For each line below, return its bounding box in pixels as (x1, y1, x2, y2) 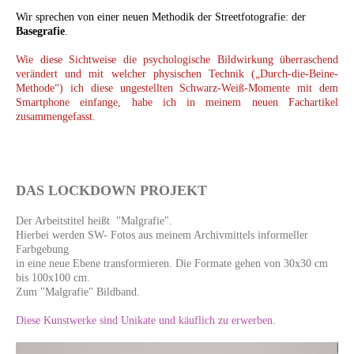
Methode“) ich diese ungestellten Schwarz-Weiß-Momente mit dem (16, 82, 338, 94)
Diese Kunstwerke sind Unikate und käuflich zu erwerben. (16, 314, 276, 326)
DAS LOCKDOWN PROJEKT (16, 183, 211, 198)
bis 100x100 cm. (16, 272, 90, 284)
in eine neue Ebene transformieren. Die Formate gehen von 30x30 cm (16, 258, 328, 269)
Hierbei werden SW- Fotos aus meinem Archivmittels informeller (16, 229, 308, 241)
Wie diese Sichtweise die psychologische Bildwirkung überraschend (16, 54, 338, 66)
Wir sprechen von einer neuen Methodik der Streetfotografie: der (16, 11, 306, 23)
